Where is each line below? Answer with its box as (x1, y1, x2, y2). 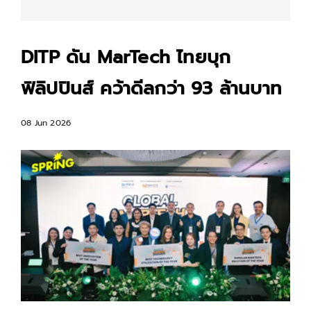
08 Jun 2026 (21, 117, 72, 129)
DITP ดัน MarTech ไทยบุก (21, 44, 231, 71)
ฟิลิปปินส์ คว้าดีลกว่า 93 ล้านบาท (21, 75, 283, 102)
